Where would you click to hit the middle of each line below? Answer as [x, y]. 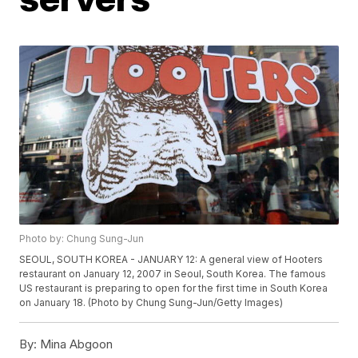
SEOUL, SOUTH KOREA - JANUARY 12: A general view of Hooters [171, 260]
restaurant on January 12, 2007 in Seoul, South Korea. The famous [173, 274]
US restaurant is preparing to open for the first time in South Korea [174, 288]
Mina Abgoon [75, 344]
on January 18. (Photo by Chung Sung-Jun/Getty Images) [151, 303]
